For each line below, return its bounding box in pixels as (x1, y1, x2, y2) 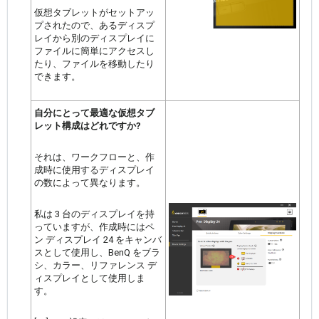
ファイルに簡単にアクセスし (33, 46, 155, 57)
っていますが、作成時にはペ (33, 221, 155, 233)
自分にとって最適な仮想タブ (33, 108, 155, 119)
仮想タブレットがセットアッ (33, 7, 155, 19)
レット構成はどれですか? (33, 120, 141, 132)
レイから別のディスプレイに (33, 33, 155, 44)
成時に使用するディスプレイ (33, 164, 155, 176)
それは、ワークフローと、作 (33, 152, 155, 163)
